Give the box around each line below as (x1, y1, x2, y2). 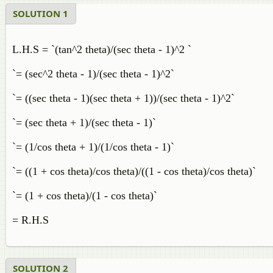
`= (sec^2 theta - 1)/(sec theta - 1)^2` (12, 68, 174, 80)
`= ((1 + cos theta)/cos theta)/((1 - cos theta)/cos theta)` (12, 165, 256, 177)
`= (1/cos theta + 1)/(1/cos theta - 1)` (12, 141, 174, 153)
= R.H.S (12, 214, 49, 226)
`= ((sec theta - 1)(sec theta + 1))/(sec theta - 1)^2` (12, 92, 235, 104)
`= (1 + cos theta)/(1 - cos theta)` (12, 190, 157, 202)
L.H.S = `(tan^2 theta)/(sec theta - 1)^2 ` (12, 43, 191, 55)
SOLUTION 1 (13, 7, 68, 19)
